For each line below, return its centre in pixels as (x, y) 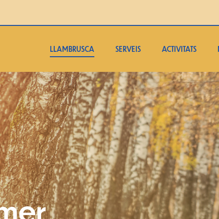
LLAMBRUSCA (72, 49)
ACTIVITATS (179, 49)
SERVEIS (128, 49)
